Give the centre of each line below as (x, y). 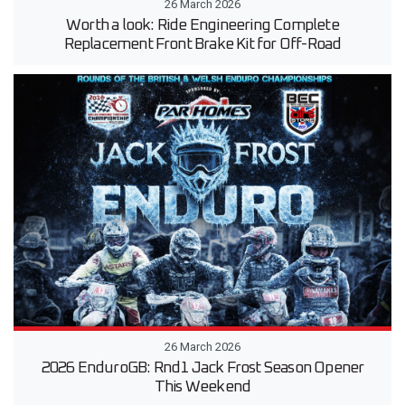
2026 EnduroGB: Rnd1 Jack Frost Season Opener (202, 368)
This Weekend (202, 387)
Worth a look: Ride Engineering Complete (202, 26)
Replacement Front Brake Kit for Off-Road (202, 45)
